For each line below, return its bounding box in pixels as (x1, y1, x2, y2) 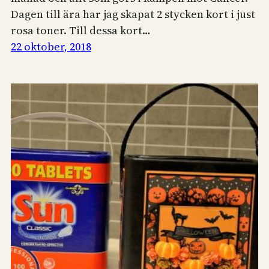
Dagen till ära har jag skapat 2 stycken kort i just (11, 7, 255, 22)
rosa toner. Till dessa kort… (11, 23, 151, 38)
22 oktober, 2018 (11, 39, 91, 55)
